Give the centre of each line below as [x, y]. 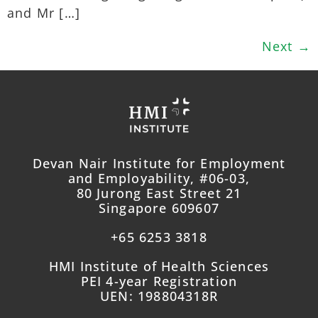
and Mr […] [44, 12]
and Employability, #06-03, [159, 178]
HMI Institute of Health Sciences [159, 266]
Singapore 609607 [159, 208]
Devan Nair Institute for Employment [159, 163]
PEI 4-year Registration [159, 281]
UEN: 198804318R [159, 296]
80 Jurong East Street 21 [159, 193]
